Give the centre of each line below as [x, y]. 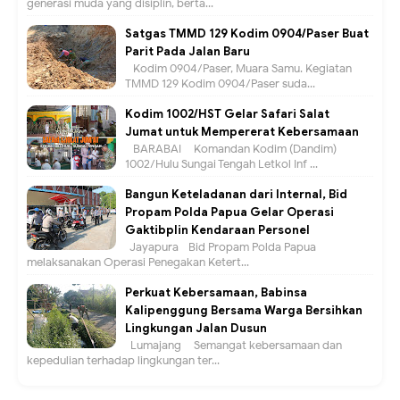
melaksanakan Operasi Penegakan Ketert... [138, 262]
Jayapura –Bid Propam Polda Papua [221, 247]
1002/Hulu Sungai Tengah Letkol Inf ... [221, 164]
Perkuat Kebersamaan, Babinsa [216, 293]
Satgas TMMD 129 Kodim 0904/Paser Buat [247, 34]
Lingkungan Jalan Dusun [196, 329]
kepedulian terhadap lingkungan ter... [123, 361]
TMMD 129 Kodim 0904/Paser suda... [220, 84]
